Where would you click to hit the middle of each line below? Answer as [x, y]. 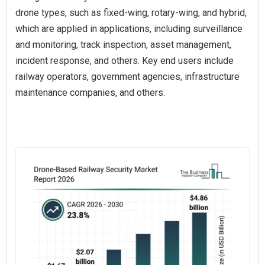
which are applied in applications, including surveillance [129, 29]
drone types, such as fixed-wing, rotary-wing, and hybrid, [131, 13]
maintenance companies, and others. [90, 93]
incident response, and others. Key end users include [125, 61]
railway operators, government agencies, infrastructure [127, 77]
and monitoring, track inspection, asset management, [123, 45]
